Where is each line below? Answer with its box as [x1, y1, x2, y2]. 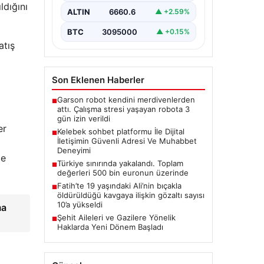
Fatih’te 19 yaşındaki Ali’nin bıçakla [57, 180, 181, 190]
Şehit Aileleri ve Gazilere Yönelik [57, 212, 176, 222]
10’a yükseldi [57, 199, 103, 209]
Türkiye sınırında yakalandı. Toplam [57, 158, 183, 168]
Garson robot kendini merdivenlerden [57, 94, 195, 104]
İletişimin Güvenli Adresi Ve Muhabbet [57, 136, 197, 146]
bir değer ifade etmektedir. [65, 1, 164, 11]
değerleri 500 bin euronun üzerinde [57, 167, 189, 177]
